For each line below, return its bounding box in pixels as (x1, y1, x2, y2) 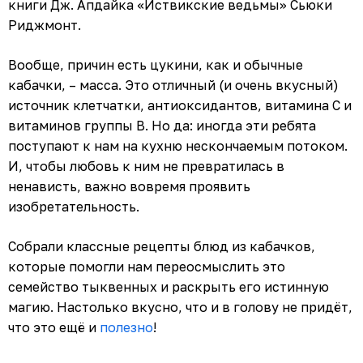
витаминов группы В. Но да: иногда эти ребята (8, 117, 316, 134)
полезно (100, 318, 153, 335)
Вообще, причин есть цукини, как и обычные (8, 56, 303, 73)
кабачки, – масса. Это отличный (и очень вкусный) (8, 76, 339, 93)
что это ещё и (8, 318, 100, 335)
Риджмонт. (8, 16, 81, 33)
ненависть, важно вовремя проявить (8, 177, 250, 194)
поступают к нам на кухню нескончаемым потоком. (8, 137, 348, 154)
